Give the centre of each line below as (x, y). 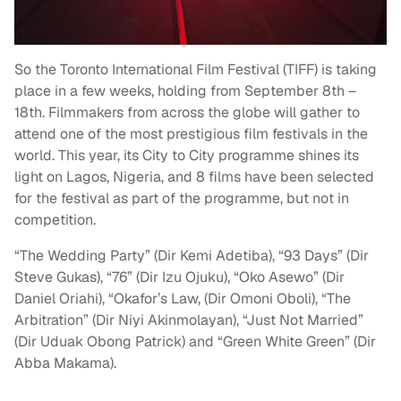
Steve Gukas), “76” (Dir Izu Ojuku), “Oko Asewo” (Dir (179, 277)
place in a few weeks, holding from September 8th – (185, 91)
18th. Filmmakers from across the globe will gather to (187, 113)
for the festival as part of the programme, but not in (182, 199)
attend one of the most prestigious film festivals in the (191, 134)
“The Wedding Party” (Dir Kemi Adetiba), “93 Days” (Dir (192, 256)
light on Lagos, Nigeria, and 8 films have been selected (194, 177)
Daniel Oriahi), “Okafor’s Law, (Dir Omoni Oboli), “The (183, 299)
